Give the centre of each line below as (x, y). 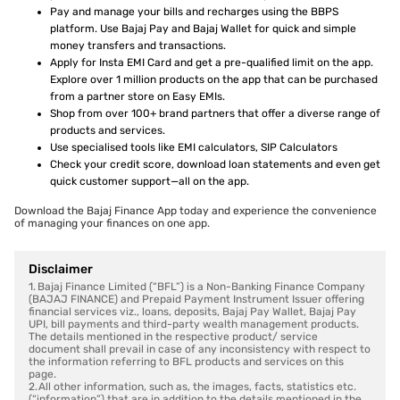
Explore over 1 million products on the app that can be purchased (214, 80)
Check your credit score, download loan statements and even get (215, 165)
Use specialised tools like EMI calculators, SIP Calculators (194, 148)
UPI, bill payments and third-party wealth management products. (194, 325)
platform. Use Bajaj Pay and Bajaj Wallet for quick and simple (203, 29)
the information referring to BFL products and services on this (186, 362)
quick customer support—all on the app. (150, 182)
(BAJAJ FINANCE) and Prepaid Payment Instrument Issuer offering (196, 300)
